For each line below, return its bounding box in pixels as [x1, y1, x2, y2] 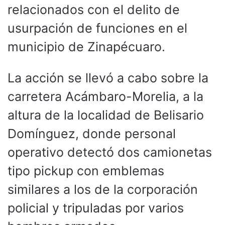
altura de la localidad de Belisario [8, 107, 204, 123]
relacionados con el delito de [8, 2, 180, 17]
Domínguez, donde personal [8, 126, 176, 141]
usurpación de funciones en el [8, 20, 187, 36]
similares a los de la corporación [8, 181, 198, 197]
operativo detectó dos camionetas [8, 144, 212, 160]
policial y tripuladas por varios [8, 200, 184, 215]
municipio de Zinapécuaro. [8, 39, 165, 54]
